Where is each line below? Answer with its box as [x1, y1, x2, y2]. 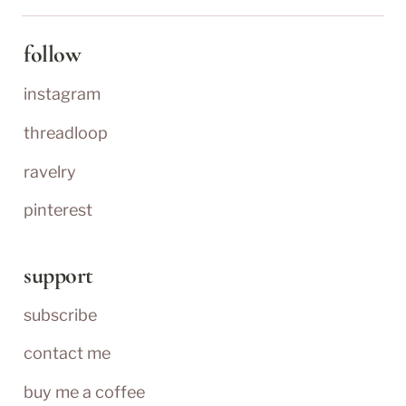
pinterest [24, 200, 92, 220]
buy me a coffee [24, 382, 145, 401]
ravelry [24, 161, 76, 181]
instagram [24, 84, 101, 104]
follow [24, 40, 81, 69]
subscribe [24, 304, 97, 324]
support [24, 260, 93, 289]
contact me [24, 343, 111, 363]
